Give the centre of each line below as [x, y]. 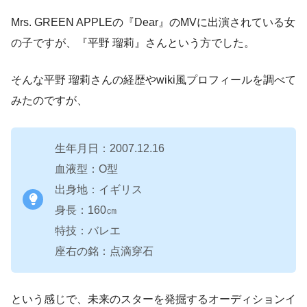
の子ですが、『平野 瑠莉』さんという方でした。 [133, 42]
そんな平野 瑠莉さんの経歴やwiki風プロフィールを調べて [153, 79]
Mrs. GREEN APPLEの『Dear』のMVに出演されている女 [153, 22]
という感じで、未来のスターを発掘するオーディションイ [153, 299]
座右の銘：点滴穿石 [104, 251]
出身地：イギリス [99, 189]
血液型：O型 [86, 169]
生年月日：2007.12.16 [110, 148]
